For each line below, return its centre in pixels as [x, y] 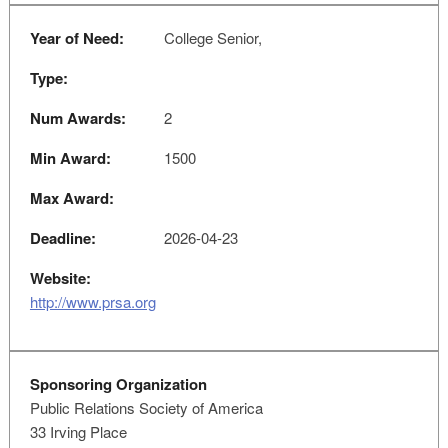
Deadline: [62, 238]
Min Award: [70, 158]
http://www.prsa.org [92, 301]
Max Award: [71, 198]
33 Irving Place [78, 431]
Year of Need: [76, 38]
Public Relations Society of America [146, 407]
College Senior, [210, 37]
